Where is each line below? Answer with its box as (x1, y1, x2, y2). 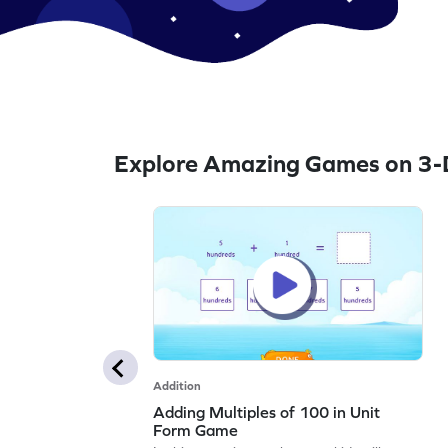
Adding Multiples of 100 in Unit (153, 402, 381, 421)
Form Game (153, 420, 239, 439)
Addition (153, 378, 202, 393)
